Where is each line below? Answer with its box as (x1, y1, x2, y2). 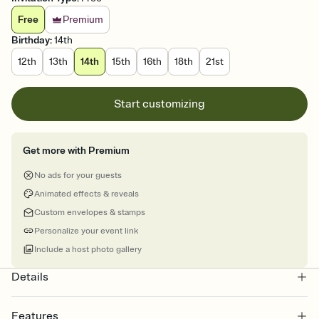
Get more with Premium (23, 145, 130, 157)
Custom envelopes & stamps (34, 207, 145, 219)
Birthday (11, 34, 50, 47)
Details (11, 270, 48, 285)
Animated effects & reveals (34, 189, 139, 200)
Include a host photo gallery (34, 244, 142, 256)
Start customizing (114, 97, 205, 112)
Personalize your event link (34, 226, 138, 237)
